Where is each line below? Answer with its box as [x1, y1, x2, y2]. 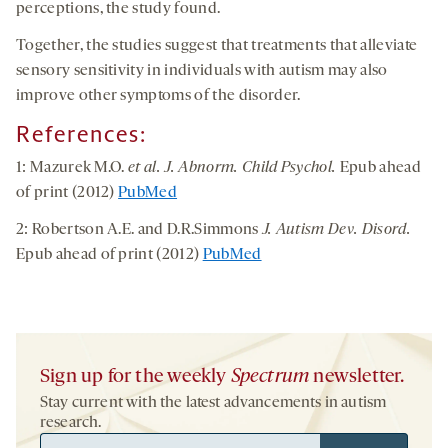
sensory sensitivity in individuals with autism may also [16, 63, 388, 80]
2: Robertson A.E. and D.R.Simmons [16, 222, 262, 239]
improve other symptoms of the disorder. [16, 88, 301, 105]
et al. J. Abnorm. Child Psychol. [128, 160, 337, 177]
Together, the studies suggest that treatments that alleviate [16, 38, 418, 55]
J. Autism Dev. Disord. [261, 222, 411, 239]
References [16, 121, 140, 149]
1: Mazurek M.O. [16, 160, 129, 177]
